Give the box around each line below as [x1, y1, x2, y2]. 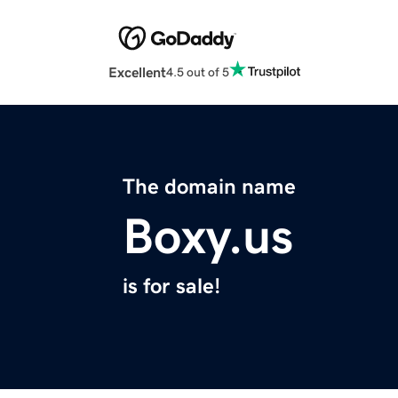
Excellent [108, 65, 166, 80]
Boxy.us [123, 211, 293, 262]
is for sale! [123, 275, 220, 298]
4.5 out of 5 [166, 65, 229, 78]
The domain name [123, 176, 296, 198]
